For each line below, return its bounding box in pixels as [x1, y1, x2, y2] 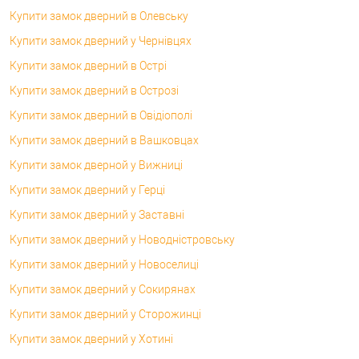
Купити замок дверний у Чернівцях [10, 34, 192, 47]
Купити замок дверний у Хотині [10, 332, 173, 345]
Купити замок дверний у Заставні [10, 208, 184, 221]
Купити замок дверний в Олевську [10, 9, 188, 22]
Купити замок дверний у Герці [10, 183, 165, 196]
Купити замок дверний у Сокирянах [10, 282, 196, 296]
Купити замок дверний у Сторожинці [10, 307, 201, 321]
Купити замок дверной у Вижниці [10, 158, 183, 171]
